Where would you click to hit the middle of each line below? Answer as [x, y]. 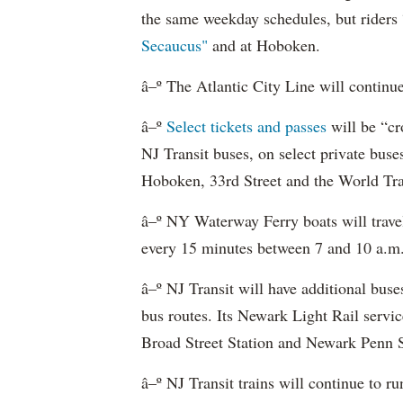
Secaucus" [177, 45]
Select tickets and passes [246, 126]
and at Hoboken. [266, 45]
